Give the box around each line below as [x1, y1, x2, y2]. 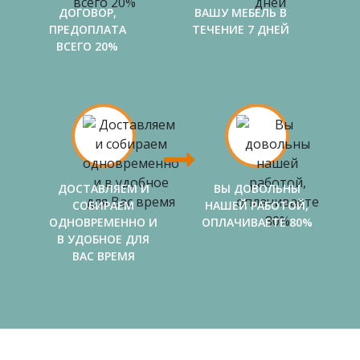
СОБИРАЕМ [72, 197, 134, 213]
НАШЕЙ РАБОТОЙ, [205, 197, 309, 213]
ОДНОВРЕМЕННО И [49, 214, 157, 230]
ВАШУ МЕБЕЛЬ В [194, 4, 287, 20]
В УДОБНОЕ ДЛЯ [57, 231, 149, 247]
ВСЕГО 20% [56, 38, 118, 54]
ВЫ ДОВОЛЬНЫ [213, 180, 301, 196]
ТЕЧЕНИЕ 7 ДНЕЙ [192, 21, 289, 37]
